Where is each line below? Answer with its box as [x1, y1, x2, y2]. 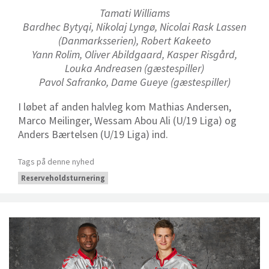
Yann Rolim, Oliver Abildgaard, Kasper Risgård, [32, 47, 237, 62]
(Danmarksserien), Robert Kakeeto [58, 34, 211, 48]
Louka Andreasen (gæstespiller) [65, 61, 204, 76]
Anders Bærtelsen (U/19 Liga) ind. [18, 127, 171, 142]
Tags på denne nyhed [18, 156, 94, 168]
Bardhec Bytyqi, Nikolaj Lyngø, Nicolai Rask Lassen [23, 20, 246, 34]
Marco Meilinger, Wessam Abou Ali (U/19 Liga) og [18, 113, 237, 128]
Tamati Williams [99, 6, 170, 20]
